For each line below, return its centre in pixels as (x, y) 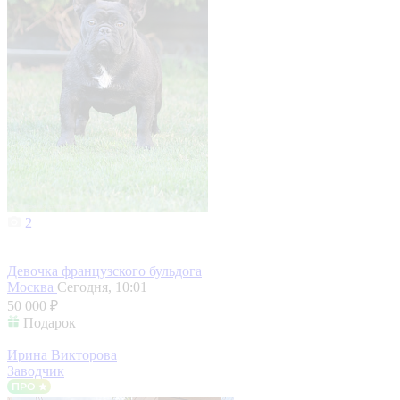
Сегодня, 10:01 (102, 287)
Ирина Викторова (62, 355)
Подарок (50, 323)
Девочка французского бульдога (104, 271)
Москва (32, 287)
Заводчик (36, 371)
